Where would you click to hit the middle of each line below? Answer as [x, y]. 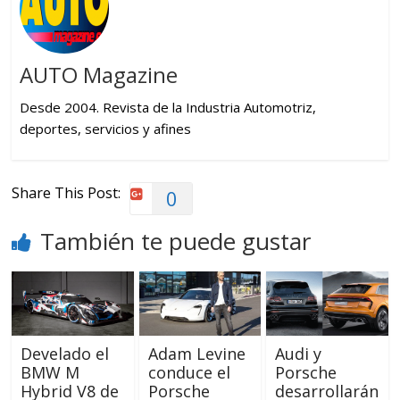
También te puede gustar [176, 242]
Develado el [65, 354]
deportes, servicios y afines [105, 128]
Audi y [298, 354]
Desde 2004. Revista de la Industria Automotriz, [167, 107]
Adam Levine [196, 354]
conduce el [189, 373]
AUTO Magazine [98, 74]
